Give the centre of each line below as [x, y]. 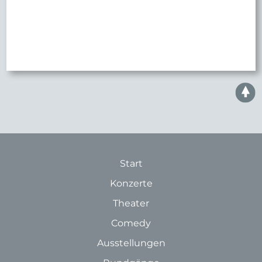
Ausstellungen [131, 243]
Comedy [131, 223]
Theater [131, 204]
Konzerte [131, 184]
